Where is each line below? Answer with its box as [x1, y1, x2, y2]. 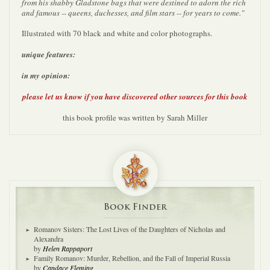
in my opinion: [22, 70, 70, 81]
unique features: [22, 49, 75, 60]
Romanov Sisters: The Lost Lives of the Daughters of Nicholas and [34, 224, 225, 234]
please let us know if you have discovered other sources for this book [22, 91, 248, 102]
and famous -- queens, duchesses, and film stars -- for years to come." [22, 7, 244, 18]
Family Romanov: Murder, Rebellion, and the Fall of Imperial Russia [34, 253, 230, 263]
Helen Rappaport [43, 243, 92, 253]
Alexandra [34, 234, 63, 243]
